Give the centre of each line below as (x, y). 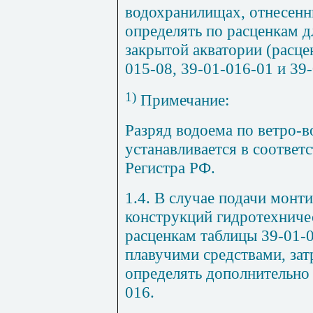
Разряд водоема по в (195, 130)
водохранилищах (183, 12)
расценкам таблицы (193, 235)
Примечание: (183, 100)
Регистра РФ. (170, 167)
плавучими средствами (203, 254)
